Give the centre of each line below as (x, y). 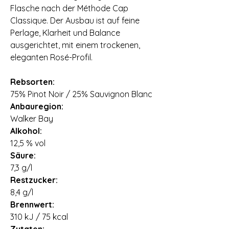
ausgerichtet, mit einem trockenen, (75, 45)
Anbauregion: (37, 107)
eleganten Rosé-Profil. (51, 58)
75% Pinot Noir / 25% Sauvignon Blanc (81, 94)
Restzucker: (34, 180)
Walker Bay (32, 119)
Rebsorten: (32, 82)
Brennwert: (32, 205)
